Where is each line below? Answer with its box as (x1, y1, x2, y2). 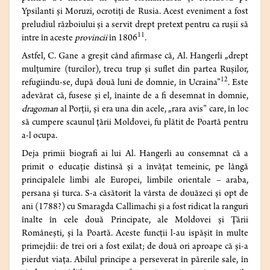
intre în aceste (22, 34, 75, 44)
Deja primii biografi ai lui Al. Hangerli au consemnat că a (22, 149, 248, 160)
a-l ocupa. (22, 131, 57, 142)
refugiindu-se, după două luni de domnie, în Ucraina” (22, 78, 221, 89)
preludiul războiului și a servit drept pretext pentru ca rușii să (22, 20, 248, 31)
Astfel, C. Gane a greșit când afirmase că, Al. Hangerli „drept (22, 52, 248, 62)
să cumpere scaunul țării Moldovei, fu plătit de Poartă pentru (22, 118, 248, 128)
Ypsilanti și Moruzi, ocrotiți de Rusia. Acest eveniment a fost (22, 7, 248, 17)
